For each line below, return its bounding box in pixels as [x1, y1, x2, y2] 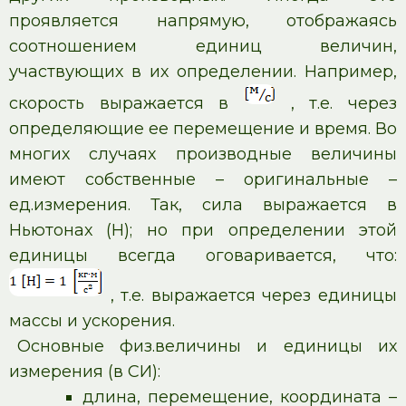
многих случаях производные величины [9, 144, 397, 164]
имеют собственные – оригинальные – [9, 169, 397, 189]
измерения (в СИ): [9, 362, 160, 382]
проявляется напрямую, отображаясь [9, 11, 397, 31]
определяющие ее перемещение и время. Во [9, 119, 397, 139]
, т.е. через [275, 93, 397, 113]
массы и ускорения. [9, 311, 175, 331]
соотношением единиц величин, [9, 36, 397, 56]
